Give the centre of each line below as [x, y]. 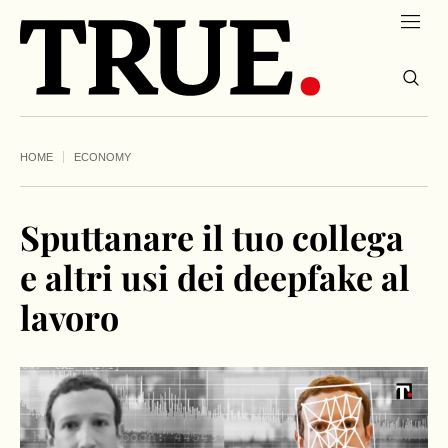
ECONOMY [102, 157]
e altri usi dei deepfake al [215, 277]
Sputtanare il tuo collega [212, 237]
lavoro [69, 317]
